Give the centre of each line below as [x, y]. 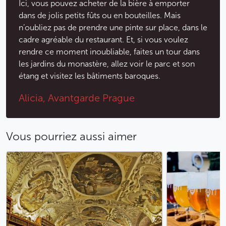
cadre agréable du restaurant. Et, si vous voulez [103, 40]
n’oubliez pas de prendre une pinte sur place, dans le [113, 28]
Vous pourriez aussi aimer [71, 137]
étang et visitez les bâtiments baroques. [90, 76]
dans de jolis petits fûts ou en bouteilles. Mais [100, 16]
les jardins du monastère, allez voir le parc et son [107, 64]
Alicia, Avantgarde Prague [77, 98]
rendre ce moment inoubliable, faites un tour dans [109, 52]
